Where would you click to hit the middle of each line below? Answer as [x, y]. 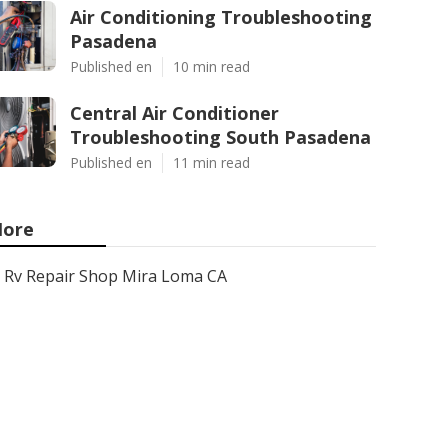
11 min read [211, 162]
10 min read [211, 66]
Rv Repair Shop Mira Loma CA [115, 276]
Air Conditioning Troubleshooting [221, 17]
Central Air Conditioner [174, 113]
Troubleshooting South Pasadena [220, 137]
